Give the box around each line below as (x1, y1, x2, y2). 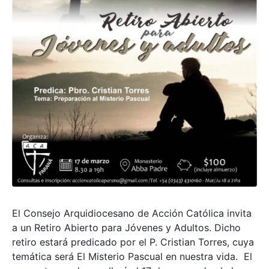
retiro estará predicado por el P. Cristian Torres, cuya (12, 235, 254, 248)
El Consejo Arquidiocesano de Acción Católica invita (12, 207, 252, 219)
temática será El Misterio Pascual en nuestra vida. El (12, 250, 252, 262)
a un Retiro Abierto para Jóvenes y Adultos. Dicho (12, 221, 241, 234)
